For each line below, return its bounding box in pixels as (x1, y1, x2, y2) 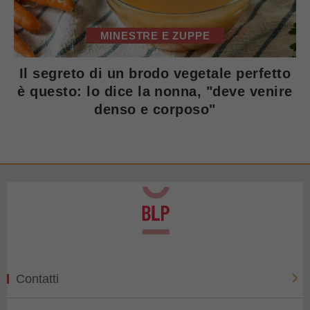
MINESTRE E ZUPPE (100, 30, 210, 42)
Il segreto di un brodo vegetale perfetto (19, 66, 291, 81)
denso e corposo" (94, 102, 216, 117)
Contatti (16, 272, 59, 286)
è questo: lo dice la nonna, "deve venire (17, 84, 293, 99)
